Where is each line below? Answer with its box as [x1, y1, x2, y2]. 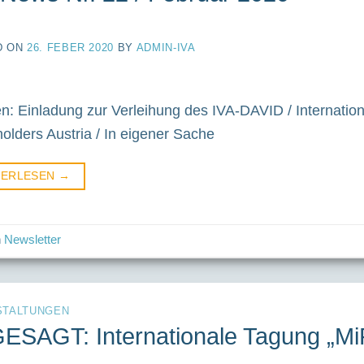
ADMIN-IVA [136, 41, 196, 54]
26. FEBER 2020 [27, 41, 115, 54]
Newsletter [4, 233, 62, 247]
